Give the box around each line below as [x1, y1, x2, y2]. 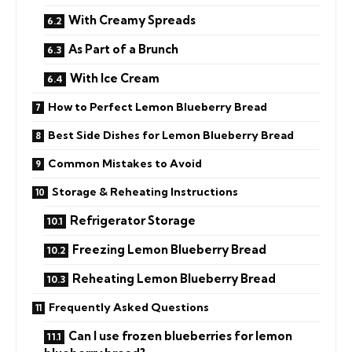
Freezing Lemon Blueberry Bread [72, 241, 266, 257]
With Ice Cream [70, 70, 159, 86]
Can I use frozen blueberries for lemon [68, 328, 292, 343]
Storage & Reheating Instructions [52, 184, 238, 199]
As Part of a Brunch [68, 41, 178, 57]
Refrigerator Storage [70, 212, 196, 228]
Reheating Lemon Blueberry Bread [72, 270, 276, 286]
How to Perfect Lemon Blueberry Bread [48, 99, 267, 114]
